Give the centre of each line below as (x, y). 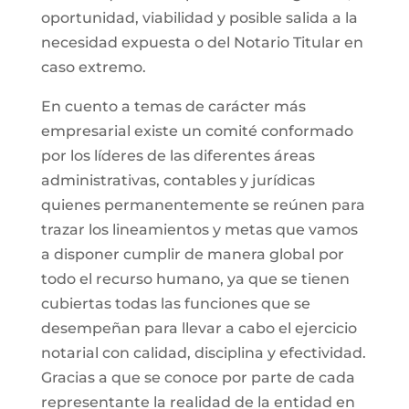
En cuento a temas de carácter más (173, 106)
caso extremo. (93, 67)
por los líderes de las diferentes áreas (178, 156)
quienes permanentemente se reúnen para (203, 205)
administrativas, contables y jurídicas (178, 180)
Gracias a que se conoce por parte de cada (198, 378)
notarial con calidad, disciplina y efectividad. (203, 353)
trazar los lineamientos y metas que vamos (199, 230)
